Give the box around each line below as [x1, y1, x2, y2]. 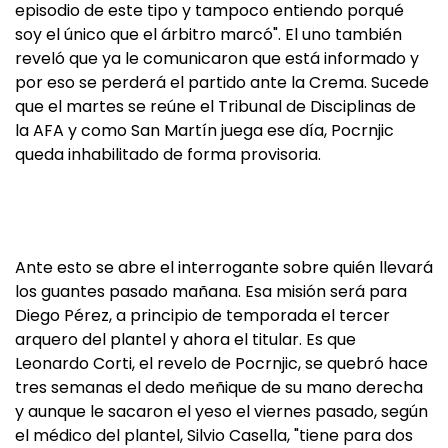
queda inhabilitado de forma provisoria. [15, 143, 321, 166]
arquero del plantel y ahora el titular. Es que [15, 328, 356, 351]
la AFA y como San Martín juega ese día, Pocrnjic [15, 119, 394, 142]
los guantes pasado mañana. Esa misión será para [15, 280, 407, 303]
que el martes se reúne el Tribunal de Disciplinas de [15, 95, 416, 118]
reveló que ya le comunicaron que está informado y [15, 47, 419, 70]
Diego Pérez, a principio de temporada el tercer [15, 304, 390, 327]
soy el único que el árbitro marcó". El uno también [15, 23, 402, 46]
